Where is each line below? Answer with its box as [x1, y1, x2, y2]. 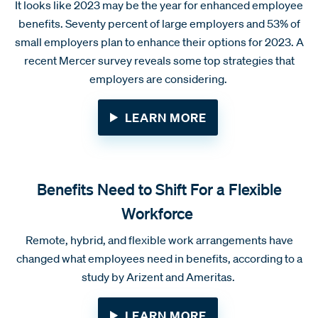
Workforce [121, 202, 197, 223]
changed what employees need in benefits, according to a [16, 251, 302, 265]
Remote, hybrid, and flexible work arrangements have [25, 232, 293, 247]
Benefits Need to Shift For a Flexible [36, 178, 282, 199]
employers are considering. [89, 71, 229, 86]
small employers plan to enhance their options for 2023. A [14, 34, 304, 49]
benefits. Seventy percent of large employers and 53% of [18, 16, 300, 31]
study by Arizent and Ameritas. [81, 269, 237, 284]
